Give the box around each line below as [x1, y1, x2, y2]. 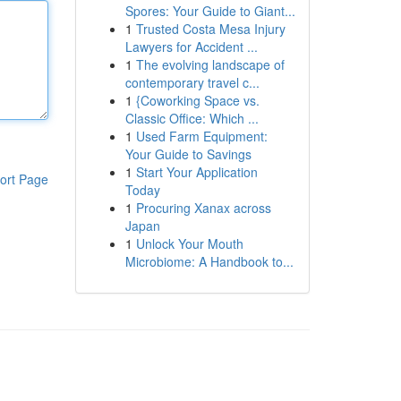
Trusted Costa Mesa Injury [135, 20, 286, 38]
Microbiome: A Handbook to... [124, 252, 294, 270]
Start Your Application [135, 163, 258, 181]
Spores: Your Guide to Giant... [124, 2, 295, 20]
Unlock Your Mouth [135, 235, 243, 252]
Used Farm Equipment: [135, 127, 268, 145]
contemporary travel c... [124, 73, 260, 91]
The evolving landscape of [135, 55, 285, 73]
